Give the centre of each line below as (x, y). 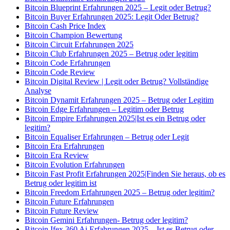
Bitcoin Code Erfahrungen (68, 63)
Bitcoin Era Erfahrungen (64, 146)
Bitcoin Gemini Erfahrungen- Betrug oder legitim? (106, 220)
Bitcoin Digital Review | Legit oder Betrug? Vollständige (117, 82)
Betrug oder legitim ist (61, 183)
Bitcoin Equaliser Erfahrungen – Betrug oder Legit (107, 137)
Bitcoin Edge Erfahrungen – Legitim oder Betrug (104, 109)
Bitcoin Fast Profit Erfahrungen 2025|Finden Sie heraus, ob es (125, 174)
